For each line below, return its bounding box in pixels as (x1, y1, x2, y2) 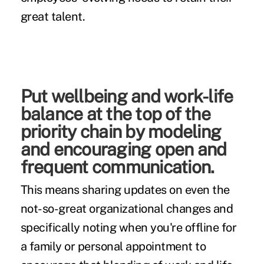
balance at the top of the (20, 103, 210, 125)
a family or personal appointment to (20, 239, 206, 254)
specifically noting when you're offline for (20, 220, 237, 235)
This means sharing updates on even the (20, 183, 230, 197)
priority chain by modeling (20, 121, 222, 143)
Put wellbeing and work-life (20, 85, 233, 107)
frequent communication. (20, 156, 214, 178)
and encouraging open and (20, 138, 227, 160)
